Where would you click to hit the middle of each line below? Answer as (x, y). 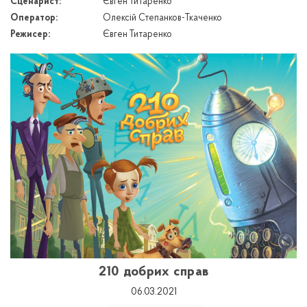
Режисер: (30, 35)
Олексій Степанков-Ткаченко (162, 19)
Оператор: (34, 19)
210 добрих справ (153, 272)
